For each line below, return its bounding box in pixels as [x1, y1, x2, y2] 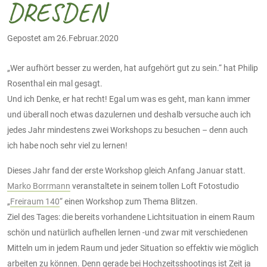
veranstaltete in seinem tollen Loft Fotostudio [70, 181, 239, 191]
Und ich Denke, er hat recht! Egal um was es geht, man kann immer [7, 94, 250, 104]
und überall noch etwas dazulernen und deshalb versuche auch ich [7, 109, 251, 119]
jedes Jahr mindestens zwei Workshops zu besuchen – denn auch [7, 125, 248, 135]
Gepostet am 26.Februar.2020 [7, 33, 119, 43]
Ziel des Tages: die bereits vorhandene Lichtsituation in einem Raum [7, 212, 254, 222]
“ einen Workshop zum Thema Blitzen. [60, 196, 198, 206]
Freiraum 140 [10, 196, 60, 206]
